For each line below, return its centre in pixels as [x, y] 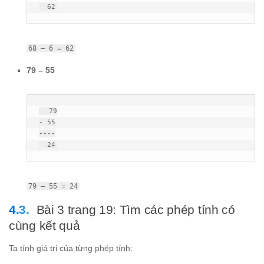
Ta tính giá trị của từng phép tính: [71, 248]
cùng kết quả [44, 225]
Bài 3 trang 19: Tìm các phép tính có [136, 209]
